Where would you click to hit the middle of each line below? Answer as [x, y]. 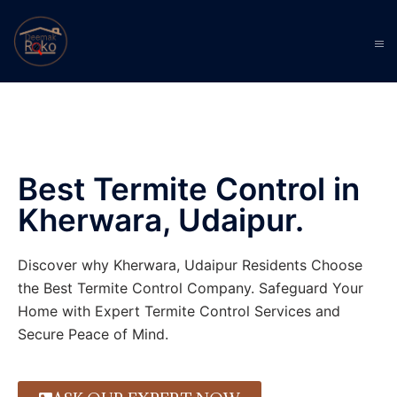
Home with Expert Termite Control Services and [179, 311]
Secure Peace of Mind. [93, 334]
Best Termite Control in [189, 189]
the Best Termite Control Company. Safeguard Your [191, 288]
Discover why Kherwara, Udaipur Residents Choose [190, 265]
